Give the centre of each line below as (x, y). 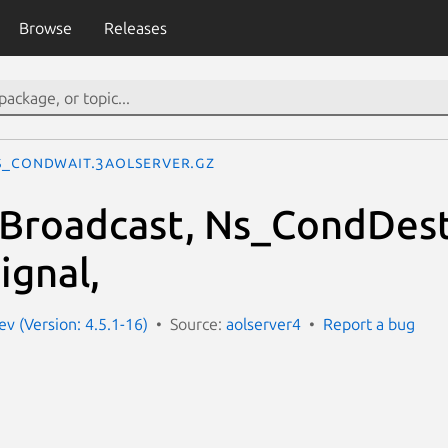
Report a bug (369, 323)
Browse (45, 28)
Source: (198, 323)
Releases (135, 28)
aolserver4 (263, 323)
